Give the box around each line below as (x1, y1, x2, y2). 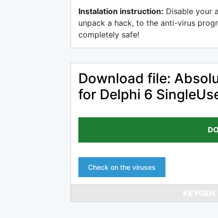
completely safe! (78, 30, 139, 39)
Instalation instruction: (78, 6, 163, 16)
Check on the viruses (88, 163, 156, 171)
